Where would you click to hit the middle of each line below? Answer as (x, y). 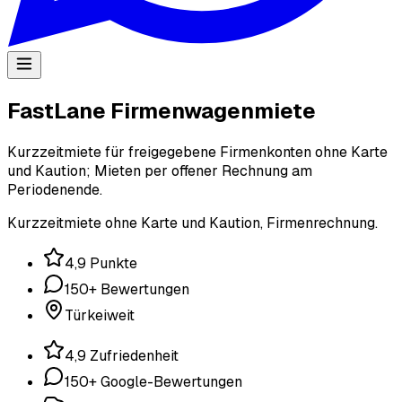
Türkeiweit (100, 315)
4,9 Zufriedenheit (122, 355)
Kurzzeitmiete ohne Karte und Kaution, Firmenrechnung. (192, 223)
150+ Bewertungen (127, 289)
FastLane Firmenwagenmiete (162, 110)
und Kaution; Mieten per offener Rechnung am (160, 170)
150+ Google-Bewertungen (153, 381)
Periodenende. (55, 189)
